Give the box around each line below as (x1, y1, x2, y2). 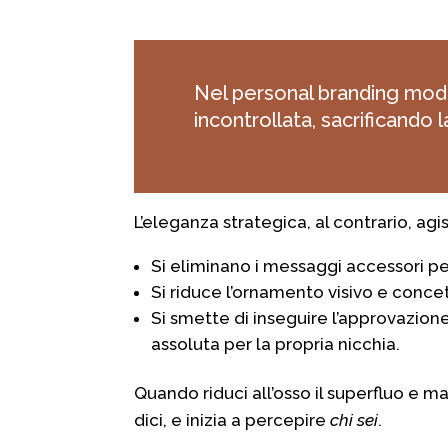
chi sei (330, 410, 379, 431)
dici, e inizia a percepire (134, 410, 331, 431)
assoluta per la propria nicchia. (151, 334, 401, 355)
